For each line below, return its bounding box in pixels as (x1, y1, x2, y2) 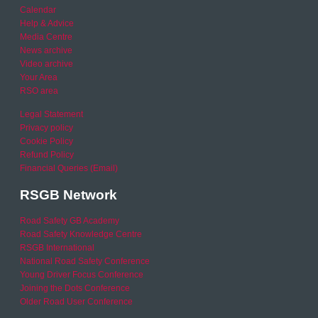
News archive (20, 45, 73, 56)
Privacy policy (20, 123, 74, 133)
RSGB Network (20, 187, 118, 202)
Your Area (20, 72, 58, 83)
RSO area (20, 86, 59, 97)
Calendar (20, 5, 57, 16)
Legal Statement (20, 109, 84, 120)
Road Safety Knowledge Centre (20, 229, 143, 240)
